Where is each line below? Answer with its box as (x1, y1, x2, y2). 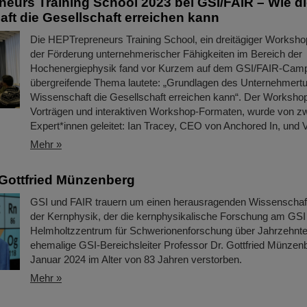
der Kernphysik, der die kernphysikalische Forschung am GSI (30, 210, 306, 222)
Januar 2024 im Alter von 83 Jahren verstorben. (30, 254, 242, 265)
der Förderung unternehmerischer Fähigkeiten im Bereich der (30, 48, 302, 60)
